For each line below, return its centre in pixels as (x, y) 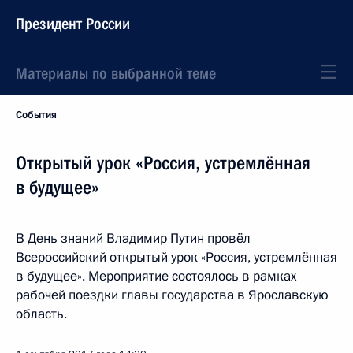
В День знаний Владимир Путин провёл (133, 238)
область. (41, 314)
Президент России (73, 24)
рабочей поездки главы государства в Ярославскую (172, 295)
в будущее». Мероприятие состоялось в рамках (156, 276)
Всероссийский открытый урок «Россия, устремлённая (176, 257)
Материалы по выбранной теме (116, 73)
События (36, 115)
